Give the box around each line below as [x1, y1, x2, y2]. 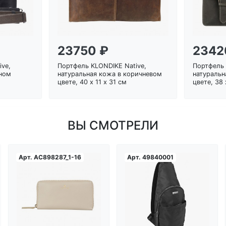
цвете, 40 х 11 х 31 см [57, 78, 127, 86]
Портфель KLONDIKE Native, [57, 62, 146, 70]
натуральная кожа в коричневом [57, 70, 162, 78]
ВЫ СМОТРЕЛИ [68, 118, 158, 133]
